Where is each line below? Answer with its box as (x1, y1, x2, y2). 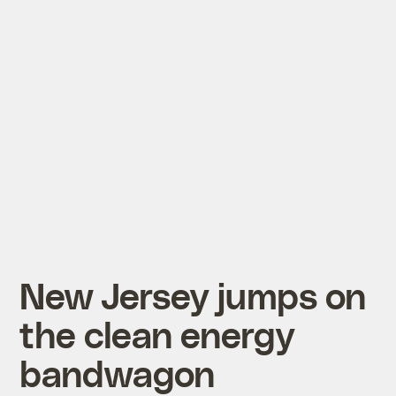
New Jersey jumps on (19, 272, 367, 316)
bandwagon (19, 350, 216, 394)
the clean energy (19, 311, 295, 355)
